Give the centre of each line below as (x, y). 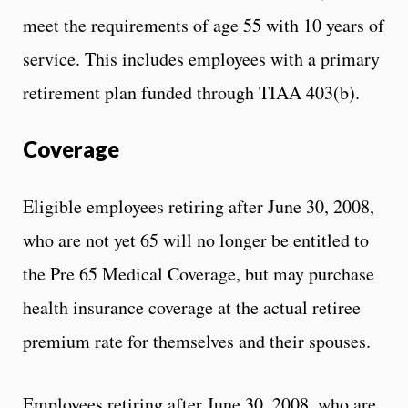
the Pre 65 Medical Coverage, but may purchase (199, 273)
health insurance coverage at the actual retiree (192, 307)
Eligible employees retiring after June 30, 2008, (199, 206)
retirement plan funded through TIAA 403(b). (191, 92)
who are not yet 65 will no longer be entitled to (196, 240)
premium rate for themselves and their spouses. (197, 341)
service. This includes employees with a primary (201, 58)
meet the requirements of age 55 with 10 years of (204, 25)
